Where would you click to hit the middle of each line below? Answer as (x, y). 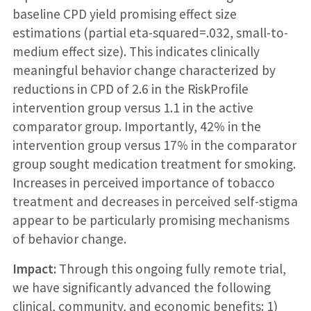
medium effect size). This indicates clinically (136, 52)
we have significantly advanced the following (141, 288)
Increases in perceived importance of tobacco (143, 183)
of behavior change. (69, 239)
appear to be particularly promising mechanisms (151, 220)
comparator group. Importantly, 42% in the (136, 127)
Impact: (34, 269)
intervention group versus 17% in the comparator (154, 145)
